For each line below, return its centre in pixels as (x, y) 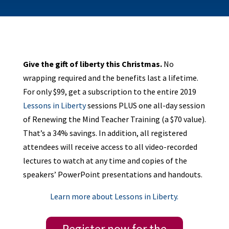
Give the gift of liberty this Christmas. (92, 64)
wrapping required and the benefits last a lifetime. (110, 78)
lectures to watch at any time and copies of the (105, 161)
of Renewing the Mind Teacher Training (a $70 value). (114, 119)
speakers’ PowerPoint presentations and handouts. (112, 174)
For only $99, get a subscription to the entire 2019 (109, 91)
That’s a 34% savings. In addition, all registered (105, 133)
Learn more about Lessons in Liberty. (114, 196)
